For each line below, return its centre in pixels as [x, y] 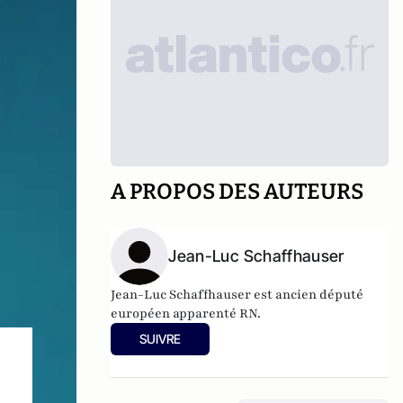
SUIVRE [161, 339]
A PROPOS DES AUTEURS [237, 192]
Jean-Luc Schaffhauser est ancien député [237, 295]
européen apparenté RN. [186, 313]
